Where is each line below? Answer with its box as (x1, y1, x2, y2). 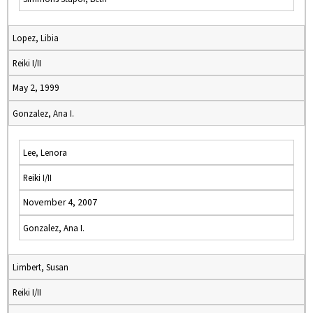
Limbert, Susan (13, 261, 68, 272)
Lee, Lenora (23, 147, 67, 158)
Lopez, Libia (13, 32, 59, 43)
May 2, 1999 (13, 82, 59, 94)
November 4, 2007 (23, 196, 97, 208)
